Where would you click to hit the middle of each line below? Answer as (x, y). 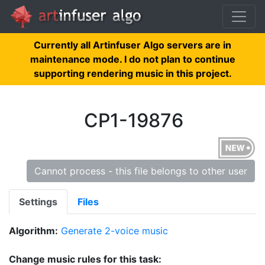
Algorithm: (33, 231)
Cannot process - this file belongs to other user (141, 171)
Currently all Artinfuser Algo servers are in (132, 45)
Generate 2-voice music (114, 231)
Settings (38, 202)
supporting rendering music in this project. (132, 73)
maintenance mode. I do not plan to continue (132, 59)
